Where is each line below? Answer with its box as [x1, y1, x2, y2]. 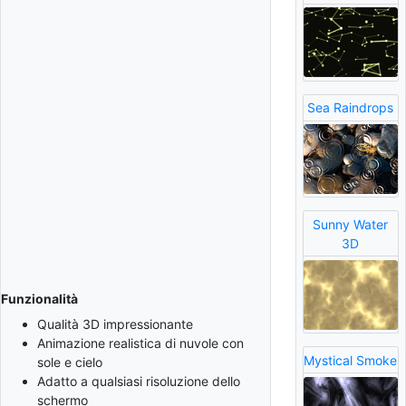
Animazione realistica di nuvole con [37, 334, 244, 351]
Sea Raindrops [307, 100, 394, 116]
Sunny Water [313, 216, 389, 232]
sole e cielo [37, 353, 102, 370]
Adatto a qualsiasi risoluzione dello [37, 372, 240, 389]
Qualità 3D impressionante [37, 315, 193, 332]
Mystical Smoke [304, 352, 398, 368]
